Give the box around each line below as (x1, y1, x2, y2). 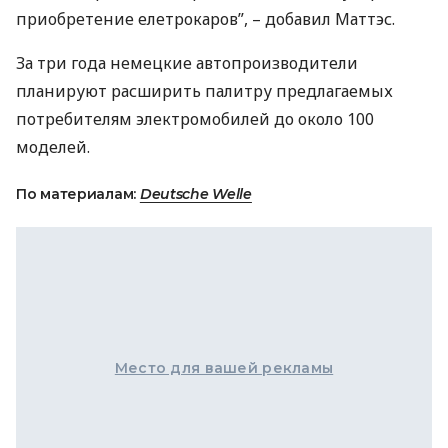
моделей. (16, 136, 90, 158)
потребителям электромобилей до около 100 (16, 108, 374, 130)
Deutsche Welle (139, 185, 252, 203)
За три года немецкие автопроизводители (16, 52, 358, 74)
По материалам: (16, 185, 140, 203)
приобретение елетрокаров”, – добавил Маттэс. (16, 8, 395, 30)
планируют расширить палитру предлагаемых (16, 80, 393, 102)
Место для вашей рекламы (114, 359, 334, 377)
